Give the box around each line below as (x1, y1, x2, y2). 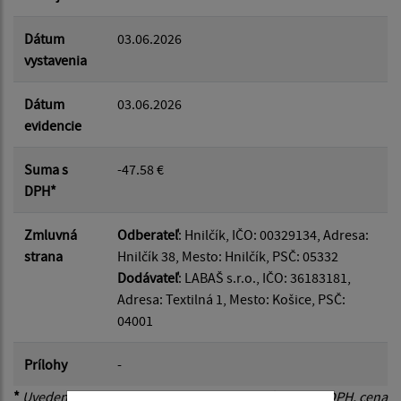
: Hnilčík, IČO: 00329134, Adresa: (178, 226, 369, 244)
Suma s (24, 160, 68, 179)
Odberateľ (117, 226, 178, 244)
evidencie (24, 116, 81, 135)
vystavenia (24, 51, 87, 70)
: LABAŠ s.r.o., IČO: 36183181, (178, 269, 351, 287)
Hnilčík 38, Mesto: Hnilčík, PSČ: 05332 (117, 247, 338, 266)
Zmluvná (24, 226, 77, 244)
